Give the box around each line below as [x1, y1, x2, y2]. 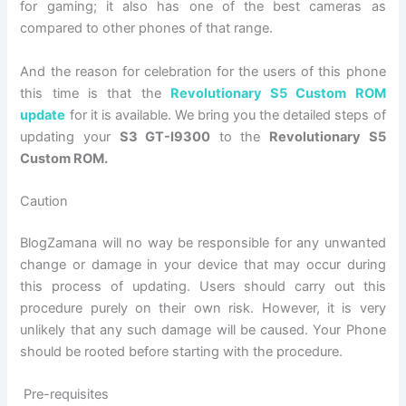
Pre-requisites [20, 386, 110, 403]
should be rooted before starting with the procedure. [20, 343, 343, 360]
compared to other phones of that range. [20, 20, 274, 37]
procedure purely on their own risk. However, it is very [20, 299, 386, 316]
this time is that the [20, 84, 170, 101]
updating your [20, 128, 120, 145]
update [20, 106, 66, 123]
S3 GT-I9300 [119, 128, 211, 145]
